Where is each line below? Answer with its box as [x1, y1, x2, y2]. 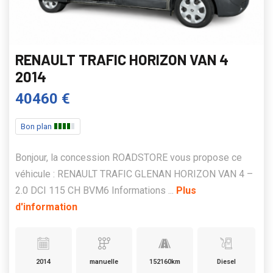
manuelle [90, 258, 119, 266]
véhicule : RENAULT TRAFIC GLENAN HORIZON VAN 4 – [15, 168, 253, 180]
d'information [15, 201, 77, 213]
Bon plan [21, 122, 54, 132]
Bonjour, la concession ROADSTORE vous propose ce [15, 152, 242, 164]
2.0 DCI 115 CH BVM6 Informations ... [15, 185, 176, 197]
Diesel [216, 258, 236, 266]
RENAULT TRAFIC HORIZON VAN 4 [15, 51, 229, 69]
